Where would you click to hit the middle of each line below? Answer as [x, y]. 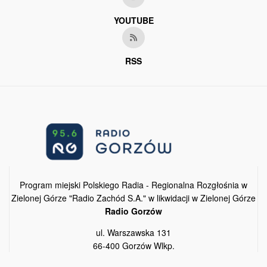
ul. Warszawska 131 [133, 232]
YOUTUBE [133, 20]
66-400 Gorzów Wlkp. [133, 245]
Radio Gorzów [133, 211]
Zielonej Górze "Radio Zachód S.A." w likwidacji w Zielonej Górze [133, 198]
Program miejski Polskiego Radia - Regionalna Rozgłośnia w [133, 184]
